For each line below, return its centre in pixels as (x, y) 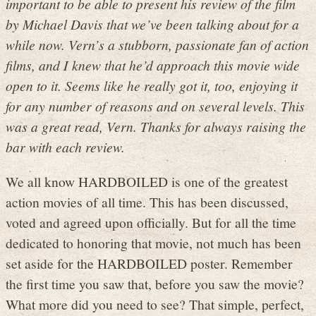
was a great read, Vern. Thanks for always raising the (156, 127)
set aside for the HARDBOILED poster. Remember (149, 263)
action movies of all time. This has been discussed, (147, 201)
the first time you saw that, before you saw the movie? (155, 283)
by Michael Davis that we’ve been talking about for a (152, 24)
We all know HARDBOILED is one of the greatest (147, 181)
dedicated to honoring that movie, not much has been (153, 242)
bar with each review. (65, 147)
